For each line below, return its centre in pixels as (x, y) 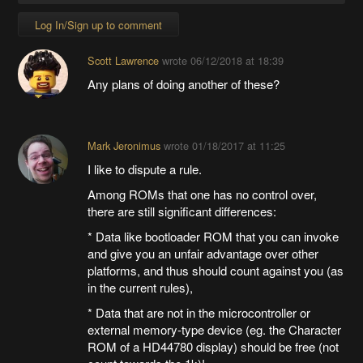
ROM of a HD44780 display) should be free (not (213, 346)
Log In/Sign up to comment (99, 24)
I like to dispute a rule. (144, 169)
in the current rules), (140, 287)
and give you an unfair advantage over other (203, 253)
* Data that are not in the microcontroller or (199, 312)
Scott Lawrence (123, 60)
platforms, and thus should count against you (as (215, 270)
